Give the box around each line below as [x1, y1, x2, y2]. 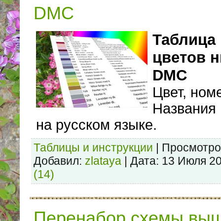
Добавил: [34, 154, 82, 168]
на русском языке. [36, 117, 157, 133]
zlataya [85, 154, 121, 168]
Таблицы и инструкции [34, 141, 153, 154]
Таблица [152, 31, 216, 49]
